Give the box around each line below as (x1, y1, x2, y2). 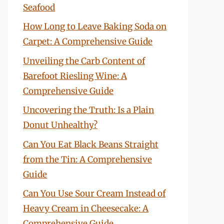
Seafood (23, 1, 55, 13)
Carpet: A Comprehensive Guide (23, 36, 152, 47)
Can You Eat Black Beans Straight (23, 138, 158, 150)
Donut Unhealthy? (23, 119, 97, 130)
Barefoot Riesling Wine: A (23, 70, 127, 81)
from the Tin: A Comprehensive (23, 153, 152, 165)
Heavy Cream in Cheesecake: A (23, 203, 148, 214)
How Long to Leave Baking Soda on (23, 21, 166, 32)
